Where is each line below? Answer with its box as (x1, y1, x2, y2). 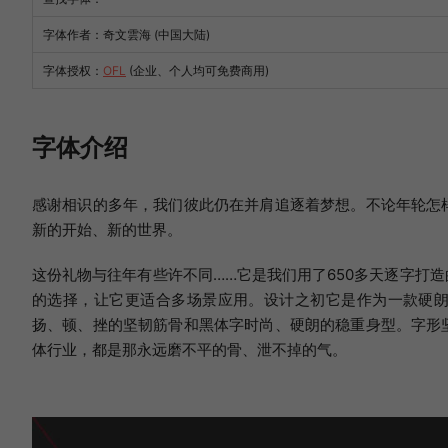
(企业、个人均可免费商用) (126, 63, 269, 79)
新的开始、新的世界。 (32, 220, 182, 240)
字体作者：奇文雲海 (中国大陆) (43, 27, 210, 43)
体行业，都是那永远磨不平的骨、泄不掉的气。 (32, 340, 347, 360)
